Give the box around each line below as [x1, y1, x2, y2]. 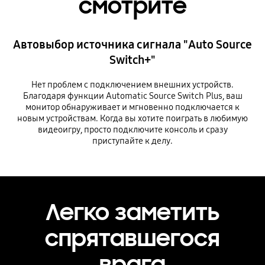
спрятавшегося [45, 224, 220, 253]
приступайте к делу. [92, 135, 173, 146]
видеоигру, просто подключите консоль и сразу [37, 124, 228, 135]
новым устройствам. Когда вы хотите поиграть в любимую [17, 112, 248, 124]
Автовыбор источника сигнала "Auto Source [13, 37, 252, 51]
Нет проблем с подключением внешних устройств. [31, 79, 234, 90]
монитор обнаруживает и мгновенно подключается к [25, 101, 240, 112]
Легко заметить [46, 198, 219, 227]
